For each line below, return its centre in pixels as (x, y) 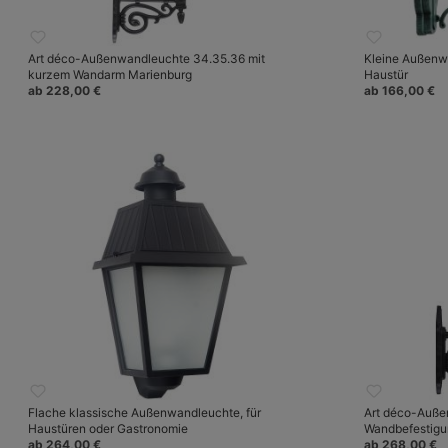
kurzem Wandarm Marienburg (110, 74)
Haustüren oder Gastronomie (108, 428)
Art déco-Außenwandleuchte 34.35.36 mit (146, 58)
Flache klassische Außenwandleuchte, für (144, 412)
